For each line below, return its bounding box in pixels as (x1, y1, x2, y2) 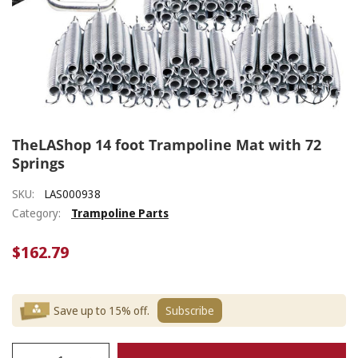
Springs (12, 153, 65, 173)
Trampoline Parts (71, 205, 169, 221)
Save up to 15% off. (54, 303, 149, 319)
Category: (12, 205, 61, 221)
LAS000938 (45, 186, 101, 202)
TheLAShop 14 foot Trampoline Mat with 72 (12, 135, 321, 155)
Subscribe (165, 303, 214, 319)
